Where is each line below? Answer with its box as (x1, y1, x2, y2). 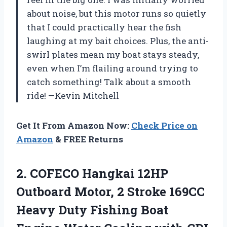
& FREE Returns (53, 133, 123, 145)
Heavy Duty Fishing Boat (16, 202, 168, 218)
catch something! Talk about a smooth (27, 76, 191, 88)
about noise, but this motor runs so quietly (27, 8, 206, 20)
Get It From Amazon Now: (16, 120, 131, 132)
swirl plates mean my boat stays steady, (27, 49, 199, 61)
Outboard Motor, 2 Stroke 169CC (16, 183, 205, 200)
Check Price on (131, 120, 198, 132)
